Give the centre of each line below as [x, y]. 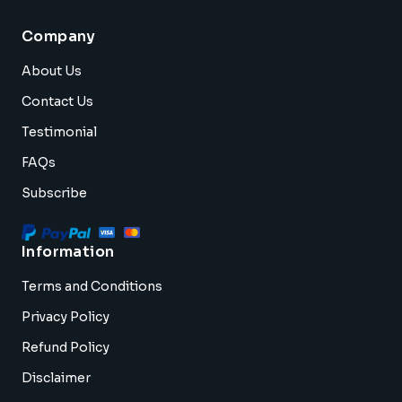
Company [59, 36]
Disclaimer [56, 377]
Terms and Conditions [92, 286]
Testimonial [59, 131]
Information [68, 251]
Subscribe [54, 192]
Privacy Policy [66, 316]
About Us [52, 70]
